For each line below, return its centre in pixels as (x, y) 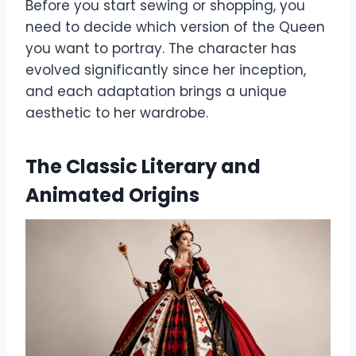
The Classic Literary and (143, 166)
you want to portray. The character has (161, 48)
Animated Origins (112, 195)
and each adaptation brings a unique (156, 91)
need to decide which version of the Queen (175, 27)
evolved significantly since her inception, (166, 70)
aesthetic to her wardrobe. (117, 112)
